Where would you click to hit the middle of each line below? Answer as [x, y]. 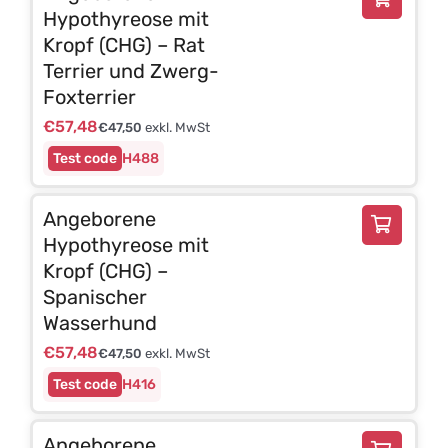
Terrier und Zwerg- [130, 70]
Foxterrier [89, 96]
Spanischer [94, 296]
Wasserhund [99, 322]
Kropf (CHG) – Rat [123, 44]
